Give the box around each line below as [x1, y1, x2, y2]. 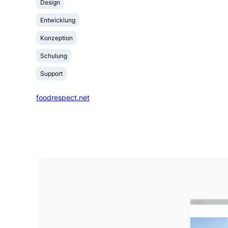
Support [40, 69, 63, 77]
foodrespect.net [36, 93, 90, 102]
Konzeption [40, 34, 73, 42]
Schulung [40, 51, 68, 60]
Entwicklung [40, 16, 76, 24]
